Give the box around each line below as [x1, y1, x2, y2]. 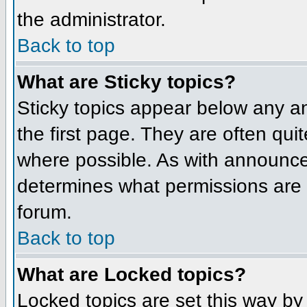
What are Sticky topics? [17, 71, 236, 93]
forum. [17, 201, 72, 223]
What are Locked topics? [17, 263, 246, 285]
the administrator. [17, 8, 166, 30]
